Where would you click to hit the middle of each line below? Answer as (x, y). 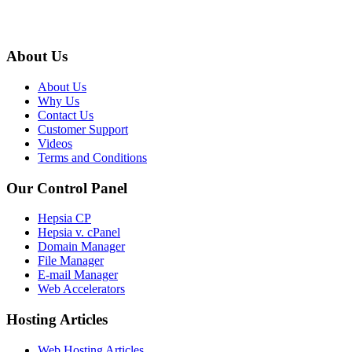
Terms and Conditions (92, 157)
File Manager (71, 261)
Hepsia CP (64, 218)
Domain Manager (81, 247)
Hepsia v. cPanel (79, 233)
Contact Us (66, 115)
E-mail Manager (78, 275)
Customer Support (83, 129)
